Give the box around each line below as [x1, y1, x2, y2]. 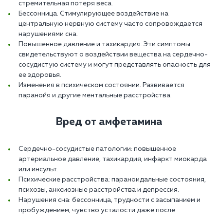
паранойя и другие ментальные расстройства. [18, 92, 172, 99]
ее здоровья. [18, 72, 61, 79]
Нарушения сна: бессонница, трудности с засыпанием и [18, 197, 200, 204]
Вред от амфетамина [55, 117, 163, 128]
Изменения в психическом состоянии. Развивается [18, 82, 184, 89]
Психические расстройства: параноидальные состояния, [18, 176, 206, 183]
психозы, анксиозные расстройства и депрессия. [18, 186, 179, 194]
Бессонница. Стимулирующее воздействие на [18, 10, 168, 18]
